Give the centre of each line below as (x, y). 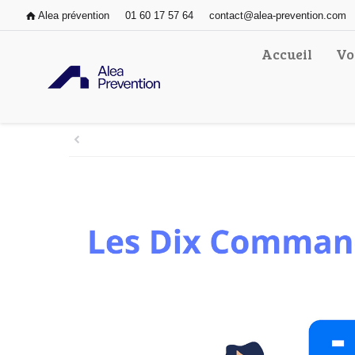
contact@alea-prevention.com (278, 15)
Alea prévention (74, 15)
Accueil (286, 54)
